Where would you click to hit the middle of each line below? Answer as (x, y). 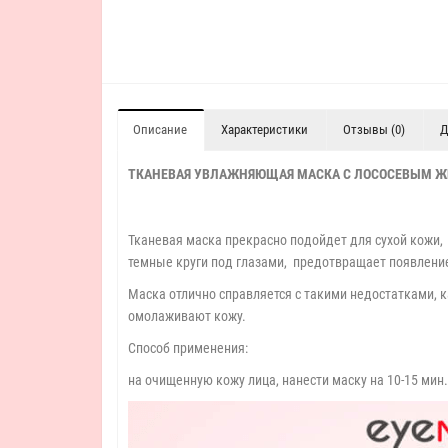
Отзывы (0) (374, 129)
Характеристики (264, 129)
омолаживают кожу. (190, 316)
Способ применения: (188, 348)
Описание (160, 129)
